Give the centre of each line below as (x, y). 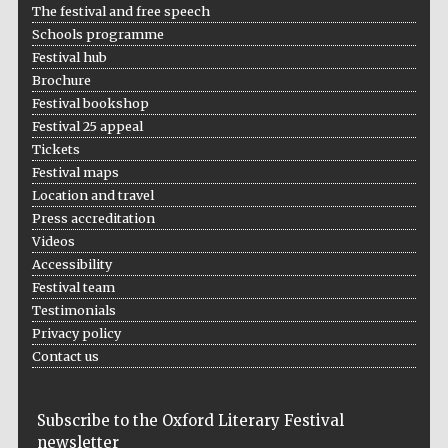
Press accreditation (93, 218)
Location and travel (92, 195)
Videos (53, 241)
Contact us (65, 356)
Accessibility (71, 264)
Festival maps (75, 172)
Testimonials (73, 310)
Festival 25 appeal (87, 126)
